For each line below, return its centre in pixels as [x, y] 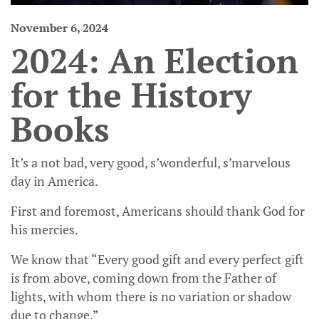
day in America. [54, 181]
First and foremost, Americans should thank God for [158, 211]
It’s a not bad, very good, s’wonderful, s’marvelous [151, 163]
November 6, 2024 [59, 28]
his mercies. [45, 230]
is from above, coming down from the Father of [143, 278]
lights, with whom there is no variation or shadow [151, 297]
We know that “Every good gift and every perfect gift [157, 260]
